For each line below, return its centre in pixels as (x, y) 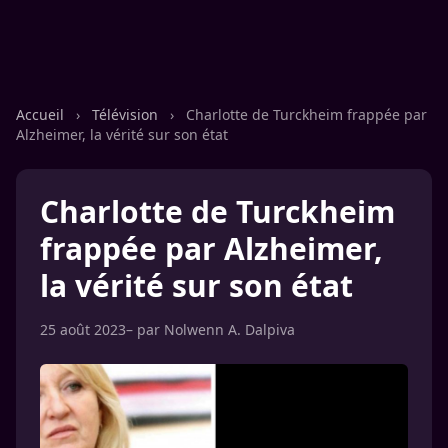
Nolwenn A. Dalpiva (229, 329)
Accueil (42, 114)
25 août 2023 (83, 329)
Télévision (127, 114)
